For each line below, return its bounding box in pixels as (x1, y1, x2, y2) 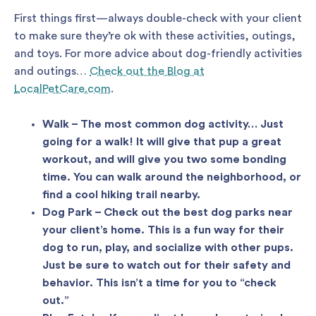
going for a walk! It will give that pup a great (42, 136, 281, 148)
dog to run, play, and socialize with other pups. (42, 242, 293, 254)
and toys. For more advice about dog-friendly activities (14, 47, 302, 59)
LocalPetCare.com (14, 83, 111, 95)
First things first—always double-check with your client (14, 12, 302, 24)
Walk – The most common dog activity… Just (42, 119, 284, 130)
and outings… (14, 65, 90, 77)
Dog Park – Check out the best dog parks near (42, 207, 293, 219)
